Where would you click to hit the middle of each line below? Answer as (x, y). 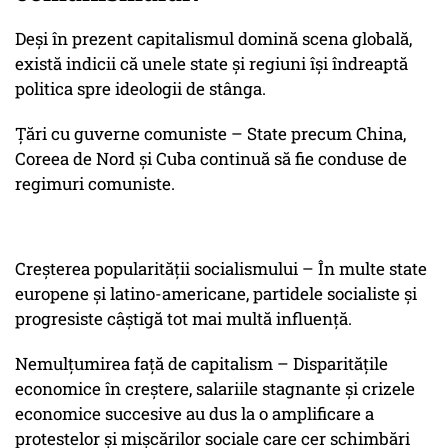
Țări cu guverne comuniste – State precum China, (210, 134)
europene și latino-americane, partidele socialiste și (216, 294)
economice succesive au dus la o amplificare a (194, 414)
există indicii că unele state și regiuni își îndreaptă (211, 64)
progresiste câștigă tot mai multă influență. (183, 319)
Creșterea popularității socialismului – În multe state (221, 269)
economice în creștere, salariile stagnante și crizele (215, 389)
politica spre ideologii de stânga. (140, 89)
